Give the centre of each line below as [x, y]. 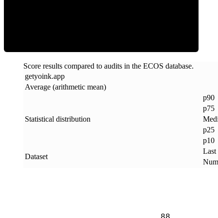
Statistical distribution [58, 119]
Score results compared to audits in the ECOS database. [109, 66]
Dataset [36, 156]
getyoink [38, 76]
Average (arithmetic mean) [65, 87]
